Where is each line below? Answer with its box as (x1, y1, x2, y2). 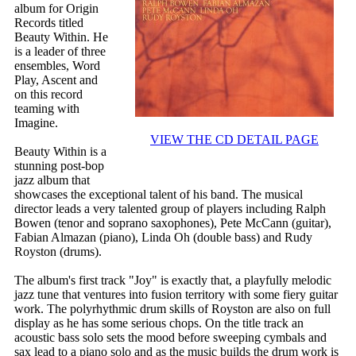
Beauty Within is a (14, 145, 106, 159)
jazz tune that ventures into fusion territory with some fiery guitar (14, 288, 338, 302)
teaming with (14, 102, 79, 116)
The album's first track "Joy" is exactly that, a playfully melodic (14, 273, 331, 288)
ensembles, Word (14, 59, 100, 73)
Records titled (14, 16, 83, 30)
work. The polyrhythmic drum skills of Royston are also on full (14, 302, 331, 316)
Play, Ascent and (14, 73, 98, 87)
